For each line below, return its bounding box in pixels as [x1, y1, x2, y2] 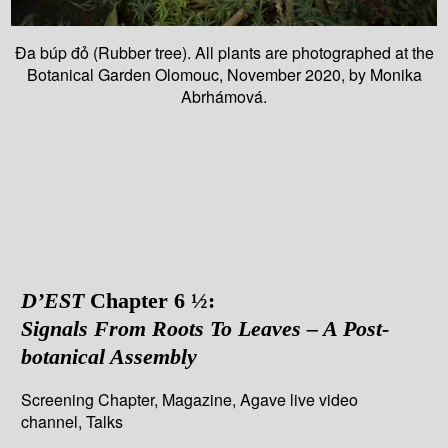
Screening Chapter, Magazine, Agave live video [21, 387, 359, 411]
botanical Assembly [21, 343, 198, 369]
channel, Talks [21, 409, 124, 433]
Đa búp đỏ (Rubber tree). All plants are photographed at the [14, 41, 434, 65]
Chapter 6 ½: [84, 287, 216, 313]
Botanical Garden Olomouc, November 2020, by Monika [26, 63, 422, 87]
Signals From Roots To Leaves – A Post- [21, 315, 390, 341]
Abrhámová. [181, 85, 267, 109]
